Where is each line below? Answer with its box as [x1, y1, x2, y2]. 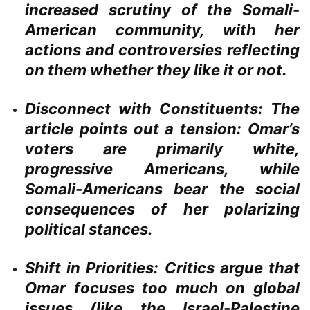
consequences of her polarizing [25, 200, 300, 219]
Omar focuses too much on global [25, 279, 300, 298]
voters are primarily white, [25, 140, 300, 158]
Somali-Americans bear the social [25, 180, 300, 199]
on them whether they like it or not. [25, 61, 287, 80]
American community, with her [25, 21, 300, 39]
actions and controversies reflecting [25, 41, 300, 60]
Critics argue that [158, 259, 300, 277]
